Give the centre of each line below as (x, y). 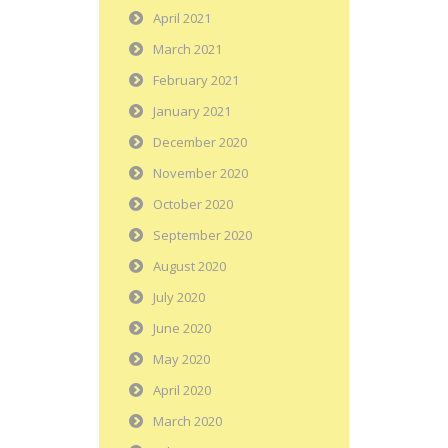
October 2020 (193, 204)
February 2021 (196, 80)
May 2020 (181, 359)
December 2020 (200, 142)
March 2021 (187, 49)
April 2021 (182, 18)
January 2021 (192, 111)
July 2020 (179, 297)
